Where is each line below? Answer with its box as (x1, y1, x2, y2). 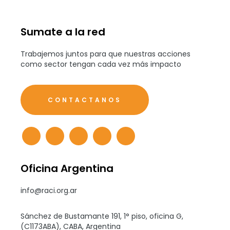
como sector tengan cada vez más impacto (21, 59, 182, 69)
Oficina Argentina (21, 161, 114, 176)
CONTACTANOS (48, 95, 122, 104)
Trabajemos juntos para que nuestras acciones (21, 48, 191, 59)
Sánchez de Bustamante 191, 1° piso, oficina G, (21, 210, 184, 221)
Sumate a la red (21, 24, 106, 39)
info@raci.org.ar (21, 185, 78, 196)
